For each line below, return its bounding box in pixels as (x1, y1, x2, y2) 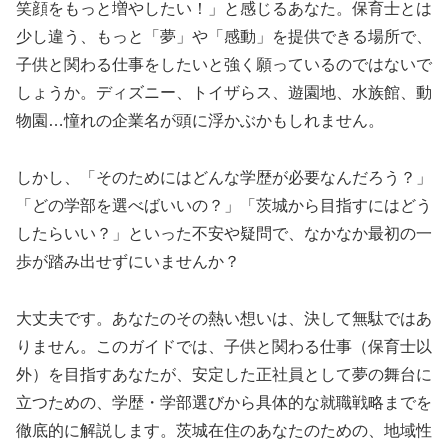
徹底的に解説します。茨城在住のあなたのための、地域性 (16, 421, 432, 439)
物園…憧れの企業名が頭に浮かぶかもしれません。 (16, 112, 384, 130)
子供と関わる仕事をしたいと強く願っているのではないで (16, 56, 432, 74)
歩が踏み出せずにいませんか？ (16, 253, 240, 271)
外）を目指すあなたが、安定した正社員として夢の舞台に (16, 365, 432, 383)
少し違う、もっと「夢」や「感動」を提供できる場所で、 (16, 28, 432, 46)
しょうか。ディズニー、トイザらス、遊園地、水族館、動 (16, 84, 432, 102)
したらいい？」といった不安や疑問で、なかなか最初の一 (16, 225, 432, 243)
